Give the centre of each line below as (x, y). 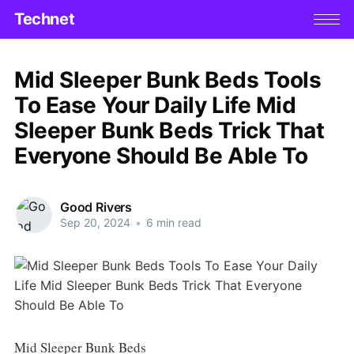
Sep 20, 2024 (95, 223)
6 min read (172, 223)
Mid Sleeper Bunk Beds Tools (168, 79)
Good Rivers (96, 207)
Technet (44, 19)
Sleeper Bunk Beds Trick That (169, 130)
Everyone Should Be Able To (161, 155)
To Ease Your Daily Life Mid (155, 105)
